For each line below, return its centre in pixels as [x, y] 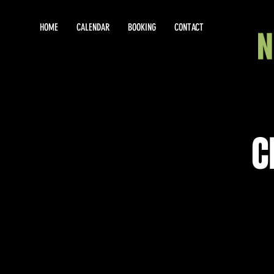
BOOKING [142, 27]
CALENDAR [93, 27]
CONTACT [189, 27]
